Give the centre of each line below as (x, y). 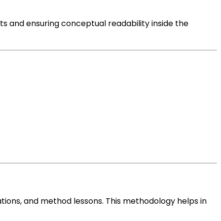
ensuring (43, 23)
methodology (149, 201)
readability (129, 23)
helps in (191, 201)
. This (112, 201)
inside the (170, 23)
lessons (88, 201)
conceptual (84, 23)
